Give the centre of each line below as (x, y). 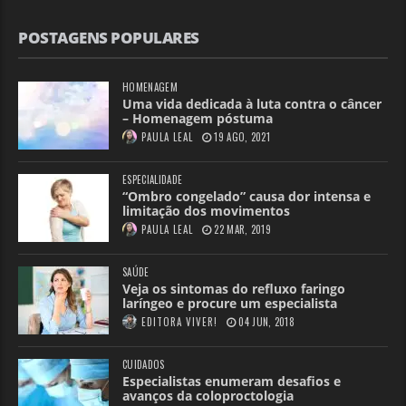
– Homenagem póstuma (198, 118)
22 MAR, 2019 (242, 229)
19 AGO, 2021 (242, 136)
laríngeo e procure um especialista (230, 303)
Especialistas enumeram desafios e (232, 381)
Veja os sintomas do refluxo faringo (234, 288)
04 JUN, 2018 (266, 321)
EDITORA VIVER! (179, 321)
